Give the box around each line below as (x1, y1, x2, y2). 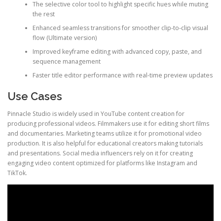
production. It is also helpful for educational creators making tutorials (7, 139, 203, 147)
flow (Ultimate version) (32, 34, 97, 42)
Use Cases (7, 89, 62, 103)
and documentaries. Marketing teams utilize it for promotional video (7, 129, 202, 138)
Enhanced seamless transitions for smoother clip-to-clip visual (32, 24, 208, 33)
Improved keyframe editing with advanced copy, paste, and (32, 47, 202, 56)
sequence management (32, 57, 101, 66)
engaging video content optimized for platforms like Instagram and (7, 158, 197, 167)
